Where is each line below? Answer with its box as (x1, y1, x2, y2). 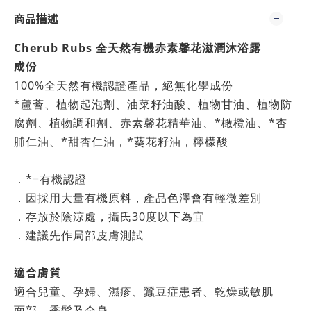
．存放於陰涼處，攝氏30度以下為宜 (14, 209, 205, 224)
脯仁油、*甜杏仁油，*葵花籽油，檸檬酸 (14, 134, 228, 149)
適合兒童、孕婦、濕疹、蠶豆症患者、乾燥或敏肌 (14, 284, 274, 299)
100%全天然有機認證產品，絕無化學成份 (14, 78, 233, 93)
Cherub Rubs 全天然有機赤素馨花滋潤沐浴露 (14, 40, 261, 56)
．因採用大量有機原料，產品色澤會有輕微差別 (14, 190, 262, 205)
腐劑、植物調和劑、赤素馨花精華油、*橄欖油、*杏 (14, 115, 287, 131)
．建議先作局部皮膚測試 (14, 228, 144, 243)
